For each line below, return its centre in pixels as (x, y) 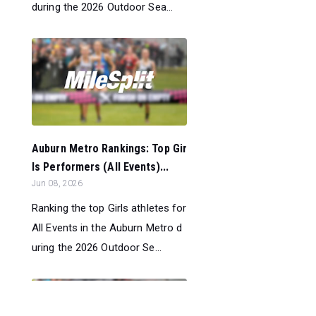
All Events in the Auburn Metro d (107, 228)
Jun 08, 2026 (57, 184)
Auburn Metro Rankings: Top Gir (110, 149)
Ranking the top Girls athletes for (109, 208)
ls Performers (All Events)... (100, 167)
